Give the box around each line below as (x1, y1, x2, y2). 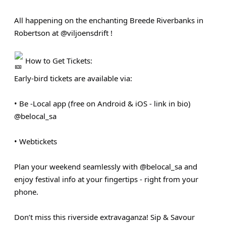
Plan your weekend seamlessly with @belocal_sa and (14, 161, 197, 172)
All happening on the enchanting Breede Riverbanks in (14, 15, 203, 25)
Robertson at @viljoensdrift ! (14, 27, 112, 38)
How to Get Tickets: (23, 55, 92, 66)
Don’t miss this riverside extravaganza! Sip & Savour (14, 211, 195, 222)
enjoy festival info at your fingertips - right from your (14, 174, 198, 184)
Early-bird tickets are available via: (14, 73, 132, 83)
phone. (14, 186, 38, 197)
